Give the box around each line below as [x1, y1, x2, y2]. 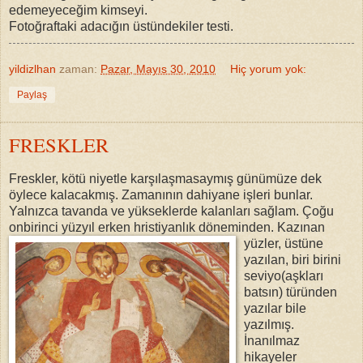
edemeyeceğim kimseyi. [9, 2, 147, 17]
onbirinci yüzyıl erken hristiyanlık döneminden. [9, 220, 274, 234]
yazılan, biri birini [244, 252, 341, 267]
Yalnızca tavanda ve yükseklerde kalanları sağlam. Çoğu [9, 203, 334, 218]
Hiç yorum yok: [230, 62, 307, 75]
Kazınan [274, 220, 325, 234]
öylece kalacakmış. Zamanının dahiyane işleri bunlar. [9, 187, 313, 202]
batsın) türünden [244, 284, 337, 299]
